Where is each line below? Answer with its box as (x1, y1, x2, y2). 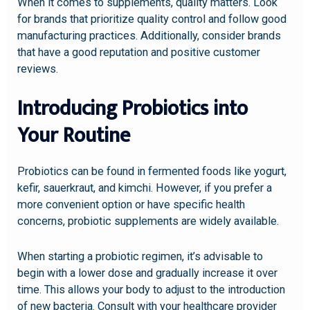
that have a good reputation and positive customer (17, 46, 261, 60)
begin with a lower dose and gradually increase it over (17, 266, 278, 280)
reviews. (17, 62, 59, 76)
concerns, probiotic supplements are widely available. (17, 215, 280, 228)
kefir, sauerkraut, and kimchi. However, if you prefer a (17, 181, 273, 195)
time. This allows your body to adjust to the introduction (17, 282, 286, 296)
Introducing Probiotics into (17, 91, 248, 127)
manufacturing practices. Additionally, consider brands (17, 29, 282, 43)
